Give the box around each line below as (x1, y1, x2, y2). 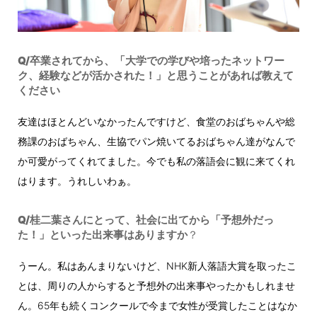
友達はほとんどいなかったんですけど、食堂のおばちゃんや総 (18, 115, 295, 127)
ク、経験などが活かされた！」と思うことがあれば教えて (18, 68, 294, 82)
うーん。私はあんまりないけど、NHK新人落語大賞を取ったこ (18, 259, 296, 272)
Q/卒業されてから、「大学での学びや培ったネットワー (18, 53, 284, 67)
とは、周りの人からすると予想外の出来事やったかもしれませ (18, 279, 295, 292)
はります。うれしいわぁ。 (18, 174, 137, 187)
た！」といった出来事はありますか (18, 227, 188, 241)
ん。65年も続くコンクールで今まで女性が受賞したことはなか (18, 299, 297, 311)
